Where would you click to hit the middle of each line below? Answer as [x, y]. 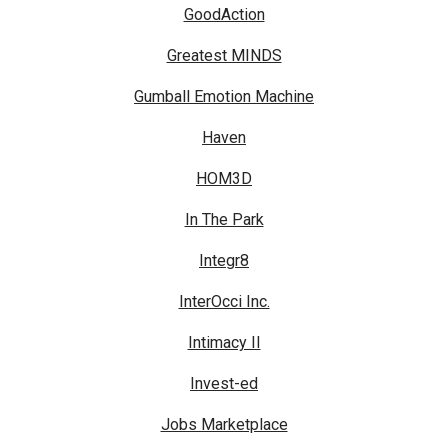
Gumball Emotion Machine [224, 97]
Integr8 [224, 261]
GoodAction [224, 15]
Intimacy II [224, 343]
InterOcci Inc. [224, 302]
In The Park [224, 220]
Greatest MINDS [224, 56]
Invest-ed [224, 384]
